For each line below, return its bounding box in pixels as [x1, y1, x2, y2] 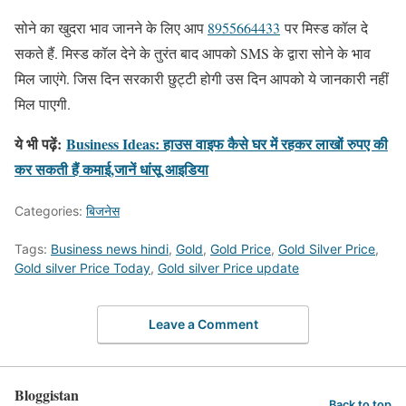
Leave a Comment [148, 316, 258, 333]
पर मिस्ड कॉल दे [280, 17, 368, 37]
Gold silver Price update [158, 259, 299, 275]
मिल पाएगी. [14, 93, 71, 113]
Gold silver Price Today [14, 259, 150, 275]
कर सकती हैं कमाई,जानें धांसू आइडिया [14, 158, 208, 179]
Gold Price [210, 240, 271, 256]
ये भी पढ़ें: [14, 132, 66, 154]
